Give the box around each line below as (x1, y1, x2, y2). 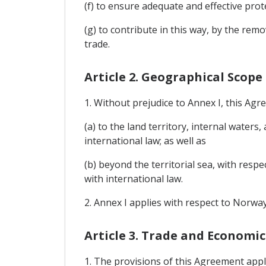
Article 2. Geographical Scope (84, 69, 262, 85)
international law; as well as (84, 134, 206, 148)
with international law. (84, 172, 183, 186)
